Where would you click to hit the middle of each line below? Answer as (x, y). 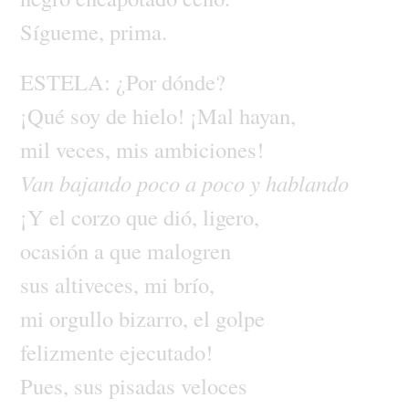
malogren (189, 250)
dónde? (193, 81)
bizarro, (156, 318)
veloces (214, 385)
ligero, (231, 216)
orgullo (84, 318)
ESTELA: (68, 81)
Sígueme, (64, 31)
